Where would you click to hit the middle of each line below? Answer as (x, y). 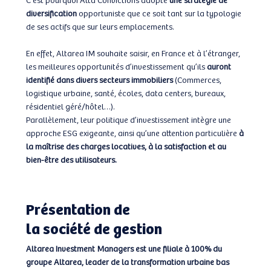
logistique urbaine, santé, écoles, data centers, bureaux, (126, 93)
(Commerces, (197, 79)
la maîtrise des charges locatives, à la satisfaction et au (126, 146)
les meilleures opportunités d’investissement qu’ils (116, 66)
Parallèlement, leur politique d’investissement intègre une (128, 119)
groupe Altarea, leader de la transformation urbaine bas (127, 261)
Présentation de (78, 209)
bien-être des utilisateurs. (71, 159)
